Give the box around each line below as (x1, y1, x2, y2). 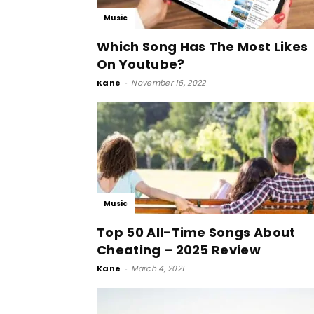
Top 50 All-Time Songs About (97, 224, 296, 241)
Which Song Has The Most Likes (97, 38, 308, 55)
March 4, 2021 (131, 263, 185, 274)
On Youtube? (97, 55, 185, 73)
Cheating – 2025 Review (97, 241, 261, 259)
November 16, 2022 (131, 77, 206, 88)
